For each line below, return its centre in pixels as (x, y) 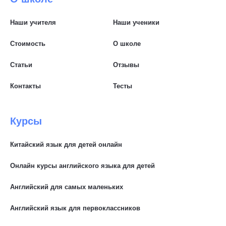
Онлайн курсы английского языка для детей (82, 165)
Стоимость (28, 43)
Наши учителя (33, 22)
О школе (127, 43)
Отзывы (126, 65)
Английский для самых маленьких (67, 187)
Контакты (25, 86)
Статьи (21, 65)
